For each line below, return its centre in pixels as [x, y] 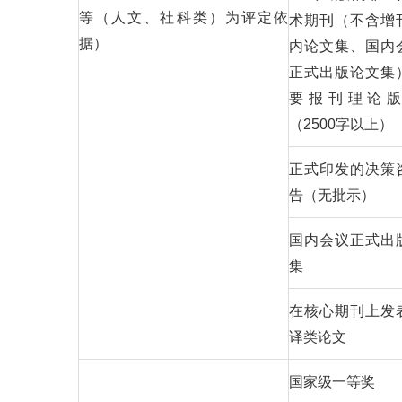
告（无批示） [332, 195]
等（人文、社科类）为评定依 [184, 17]
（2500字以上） [341, 124]
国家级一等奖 [332, 382]
